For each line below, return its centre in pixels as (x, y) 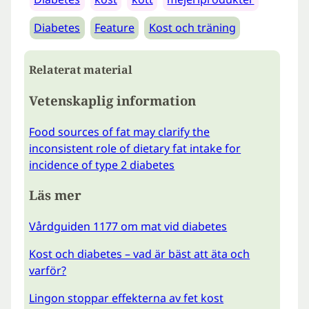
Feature (114, 28)
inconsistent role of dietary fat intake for (135, 148)
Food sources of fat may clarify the (120, 131)
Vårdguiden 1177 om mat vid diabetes (128, 227)
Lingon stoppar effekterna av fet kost (127, 298)
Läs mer (56, 195)
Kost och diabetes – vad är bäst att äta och (140, 254)
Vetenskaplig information (113, 100)
